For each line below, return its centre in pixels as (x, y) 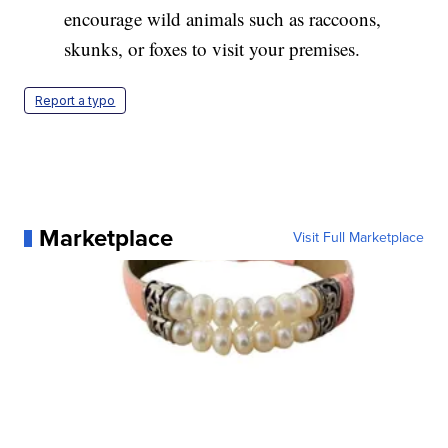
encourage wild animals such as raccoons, (223, 19)
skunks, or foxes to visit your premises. (212, 49)
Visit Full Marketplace (358, 238)
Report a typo (75, 101)
